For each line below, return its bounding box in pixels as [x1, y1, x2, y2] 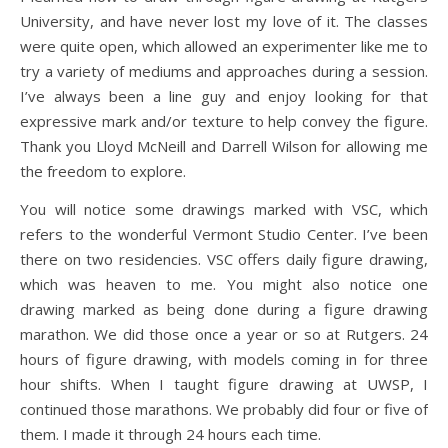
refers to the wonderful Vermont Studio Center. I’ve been [20, 224, 428, 244]
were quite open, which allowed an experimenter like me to [20, 36, 428, 56]
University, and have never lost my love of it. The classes [20, 11, 428, 31]
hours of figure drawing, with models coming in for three [20, 349, 428, 369]
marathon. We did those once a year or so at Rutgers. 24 [20, 324, 428, 344]
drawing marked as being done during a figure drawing [20, 299, 428, 319]
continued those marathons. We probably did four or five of [20, 399, 428, 419]
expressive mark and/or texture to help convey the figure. [20, 111, 428, 131]
